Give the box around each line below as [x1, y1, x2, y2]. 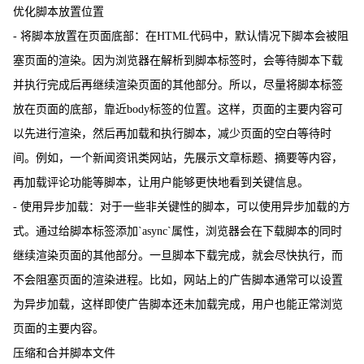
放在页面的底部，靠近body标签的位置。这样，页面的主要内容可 [13, 103, 343, 116]
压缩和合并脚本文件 [13, 347, 115, 360]
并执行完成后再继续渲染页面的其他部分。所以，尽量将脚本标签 [13, 79, 343, 92]
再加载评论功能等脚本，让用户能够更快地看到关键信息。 [13, 176, 309, 189]
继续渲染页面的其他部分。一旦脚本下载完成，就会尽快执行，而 [13, 249, 343, 262]
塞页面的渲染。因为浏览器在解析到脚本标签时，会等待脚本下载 [13, 54, 343, 67]
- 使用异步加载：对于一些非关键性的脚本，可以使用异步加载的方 [13, 201, 350, 214]
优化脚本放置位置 [13, 6, 104, 19]
